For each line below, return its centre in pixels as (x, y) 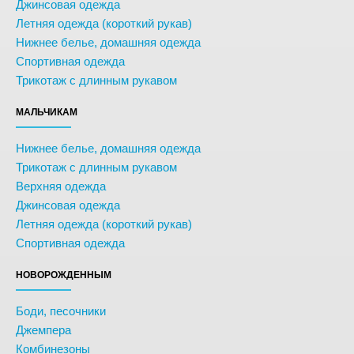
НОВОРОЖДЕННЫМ (64, 275)
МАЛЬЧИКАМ (47, 112)
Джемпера (43, 330)
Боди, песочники (61, 311)
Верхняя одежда (61, 186)
